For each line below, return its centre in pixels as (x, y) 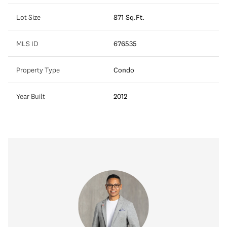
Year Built (31, 96)
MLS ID (27, 43)
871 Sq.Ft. (129, 17)
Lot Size (28, 17)
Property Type (38, 70)
